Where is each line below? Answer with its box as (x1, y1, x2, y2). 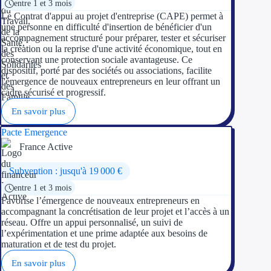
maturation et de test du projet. (1, 238, 116, 249)
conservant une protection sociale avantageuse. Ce (1, 54, 192, 65)
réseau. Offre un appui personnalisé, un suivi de (1, 217, 183, 227)
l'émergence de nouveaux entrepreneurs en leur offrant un (1, 76, 220, 87)
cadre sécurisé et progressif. (1, 87, 106, 97)
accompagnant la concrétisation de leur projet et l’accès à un (1, 206, 229, 217)
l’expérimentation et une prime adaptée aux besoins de (1, 227, 207, 238)
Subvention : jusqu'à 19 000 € (8, 165, 122, 176)
